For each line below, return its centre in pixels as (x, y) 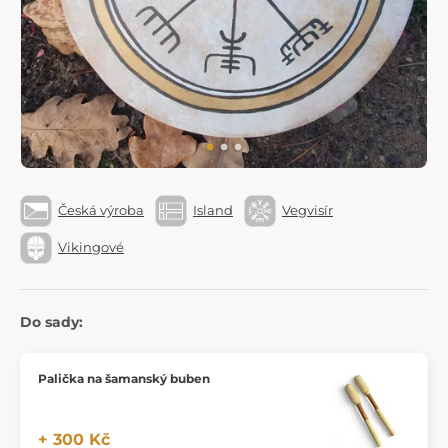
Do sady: (51, 321)
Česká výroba (101, 210)
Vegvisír (307, 210)
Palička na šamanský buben (124, 378)
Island (213, 210)
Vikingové (91, 247)
